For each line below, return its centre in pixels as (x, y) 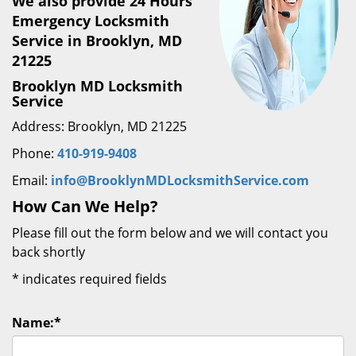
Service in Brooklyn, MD (97, 41)
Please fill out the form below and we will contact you (170, 233)
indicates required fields (93, 279)
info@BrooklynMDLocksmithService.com (180, 180)
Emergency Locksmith (91, 21)
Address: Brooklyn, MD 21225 (99, 126)
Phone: (35, 153)
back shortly (48, 252)
